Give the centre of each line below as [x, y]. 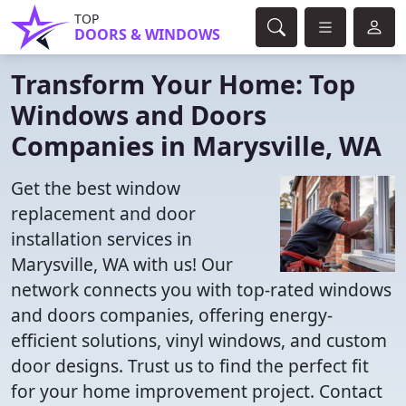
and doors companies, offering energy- [172, 315]
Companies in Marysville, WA [196, 145]
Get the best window [96, 188]
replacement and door [103, 213]
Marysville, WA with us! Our [122, 264]
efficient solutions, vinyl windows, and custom [199, 340]
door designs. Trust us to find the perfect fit [190, 366]
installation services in [101, 239]
